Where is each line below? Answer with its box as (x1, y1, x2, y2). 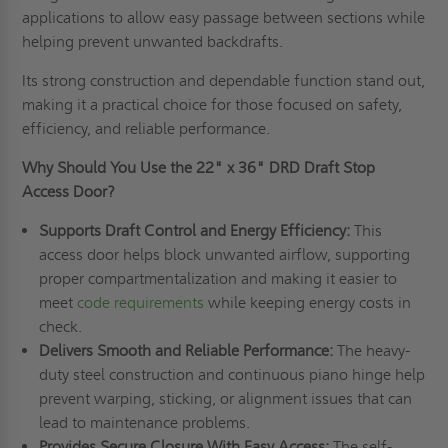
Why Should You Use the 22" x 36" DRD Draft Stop (22, 157, 376, 177)
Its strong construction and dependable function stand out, (22, 70, 426, 90)
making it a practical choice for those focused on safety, (22, 94, 403, 114)
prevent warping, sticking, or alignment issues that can (38, 388, 412, 408)
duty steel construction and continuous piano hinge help (38, 364, 425, 384)
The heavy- (332, 340, 410, 360)
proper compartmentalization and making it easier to (38, 268, 397, 288)
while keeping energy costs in (203, 292, 411, 312)
